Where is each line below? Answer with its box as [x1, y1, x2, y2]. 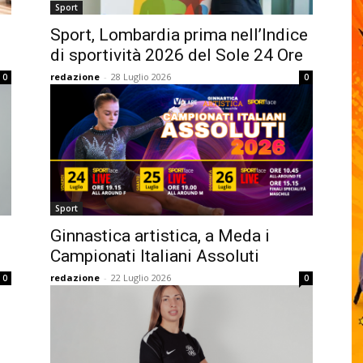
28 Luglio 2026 [111, 70, 171, 83]
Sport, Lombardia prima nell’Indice [50, 25, 308, 45]
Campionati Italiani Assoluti [50, 246, 259, 266]
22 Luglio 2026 [111, 271, 171, 284]
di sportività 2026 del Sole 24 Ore [50, 45, 303, 65]
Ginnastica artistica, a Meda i [50, 226, 270, 246]
